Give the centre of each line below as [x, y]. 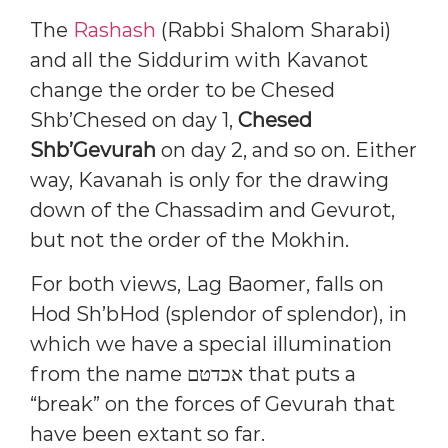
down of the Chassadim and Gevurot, [212, 209]
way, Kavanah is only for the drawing [209, 179]
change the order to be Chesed [182, 89]
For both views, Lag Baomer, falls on [207, 283]
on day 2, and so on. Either [286, 149]
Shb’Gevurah [93, 149]
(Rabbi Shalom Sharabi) [273, 29]
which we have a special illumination [211, 343]
